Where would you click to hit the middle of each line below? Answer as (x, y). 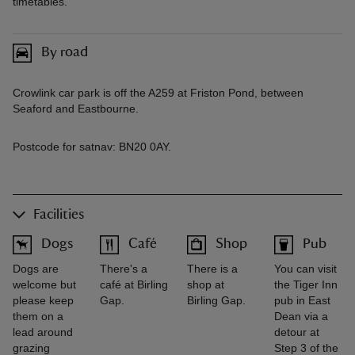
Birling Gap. (216, 300)
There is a (212, 268)
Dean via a (301, 316)
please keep (43, 300)
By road (65, 53)
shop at (206, 284)
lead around (43, 332)
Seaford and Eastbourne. (76, 108)
